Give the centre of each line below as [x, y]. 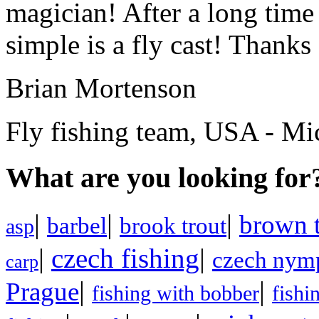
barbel [77, 225]
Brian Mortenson [101, 88]
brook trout [173, 225]
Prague [42, 291]
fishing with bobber [176, 293]
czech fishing [125, 258]
